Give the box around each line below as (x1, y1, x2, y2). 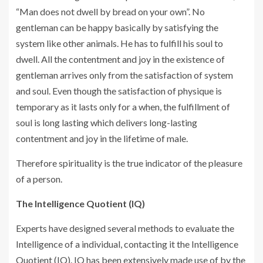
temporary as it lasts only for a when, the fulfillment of (16, 101, 230, 113)
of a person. (16, 173, 62, 185)
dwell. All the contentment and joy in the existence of (16, 53, 225, 65)
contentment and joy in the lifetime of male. (16, 133, 188, 144)
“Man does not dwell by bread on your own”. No (16, 6, 205, 18)
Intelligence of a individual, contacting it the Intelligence (16, 238, 238, 250)
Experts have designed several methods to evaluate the (16, 222, 234, 234)
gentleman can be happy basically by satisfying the (16, 22, 218, 33)
